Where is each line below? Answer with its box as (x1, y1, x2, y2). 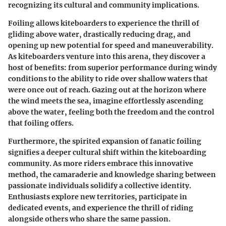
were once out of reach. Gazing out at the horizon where (8, 85, 206, 94)
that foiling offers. (8, 118, 74, 128)
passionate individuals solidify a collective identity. (8, 181, 191, 190)
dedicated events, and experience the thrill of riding (8, 203, 193, 212)
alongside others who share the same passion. (8, 214, 171, 223)
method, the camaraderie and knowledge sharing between (8, 169, 216, 179)
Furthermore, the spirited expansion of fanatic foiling (8, 136, 201, 146)
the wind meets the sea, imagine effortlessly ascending (8, 96, 203, 105)
